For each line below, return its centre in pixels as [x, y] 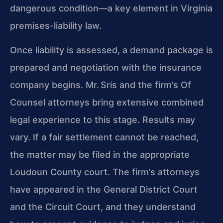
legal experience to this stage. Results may [103, 120]
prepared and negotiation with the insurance [106, 68]
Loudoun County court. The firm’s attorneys [105, 172]
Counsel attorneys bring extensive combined [107, 103]
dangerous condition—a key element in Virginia [111, 8]
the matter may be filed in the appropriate [100, 155]
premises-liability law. [56, 25]
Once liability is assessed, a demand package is [111, 50]
